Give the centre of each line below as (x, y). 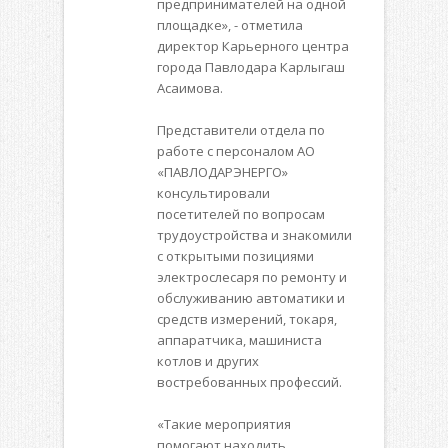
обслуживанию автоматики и (251, 298)
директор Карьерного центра (253, 46)
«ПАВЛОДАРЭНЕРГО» (222, 172)
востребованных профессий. (249, 382)
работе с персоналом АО (236, 151)
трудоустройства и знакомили (254, 235)
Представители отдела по (241, 130)
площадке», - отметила (230, 25)
